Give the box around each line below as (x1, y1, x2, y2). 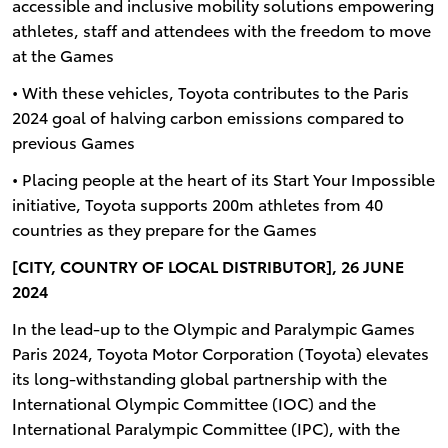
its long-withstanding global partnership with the (11, 365, 387, 389)
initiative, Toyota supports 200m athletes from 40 (11, 191, 383, 215)
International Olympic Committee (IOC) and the (11, 390, 376, 414)
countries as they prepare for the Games (11, 216, 317, 240)
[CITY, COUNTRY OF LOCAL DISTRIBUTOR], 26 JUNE (11, 253, 404, 277)
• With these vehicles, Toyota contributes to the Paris (11, 79, 409, 103)
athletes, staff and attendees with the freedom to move (11, 18, 431, 42)
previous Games (11, 129, 135, 153)
